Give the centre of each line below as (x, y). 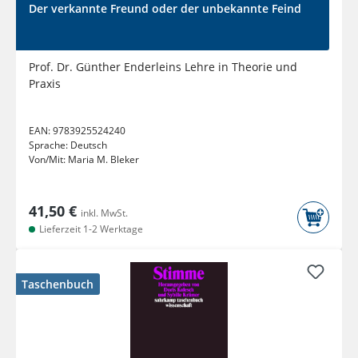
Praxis (45, 84)
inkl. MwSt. (104, 213)
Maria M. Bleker (103, 160)
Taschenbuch (58, 284)
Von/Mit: (48, 160)
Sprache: (50, 145)
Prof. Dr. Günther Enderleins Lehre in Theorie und (163, 67)
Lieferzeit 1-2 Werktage (90, 229)
